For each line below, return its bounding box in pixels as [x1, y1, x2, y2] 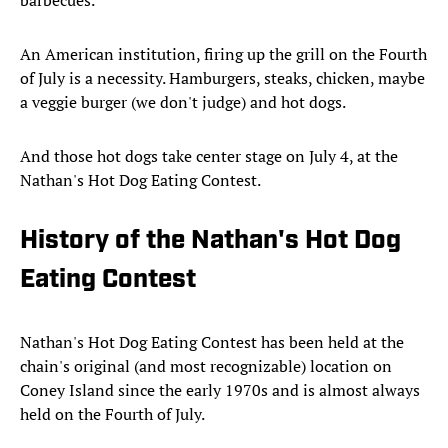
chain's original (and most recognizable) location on [20, 355, 392, 378]
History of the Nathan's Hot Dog [20, 228, 401, 256]
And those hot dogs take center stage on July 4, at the [20, 145, 398, 168]
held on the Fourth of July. [20, 403, 205, 426]
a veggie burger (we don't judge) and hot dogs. [20, 91, 346, 114]
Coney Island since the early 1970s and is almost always [20, 379, 420, 402]
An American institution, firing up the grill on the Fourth [20, 43, 427, 66]
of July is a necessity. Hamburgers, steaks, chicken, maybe [20, 67, 425, 90]
